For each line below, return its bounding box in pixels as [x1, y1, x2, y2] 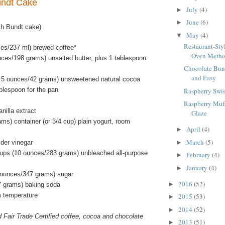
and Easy [191, 73, 216, 83]
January [186, 163, 209, 172]
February [186, 150, 212, 160]
